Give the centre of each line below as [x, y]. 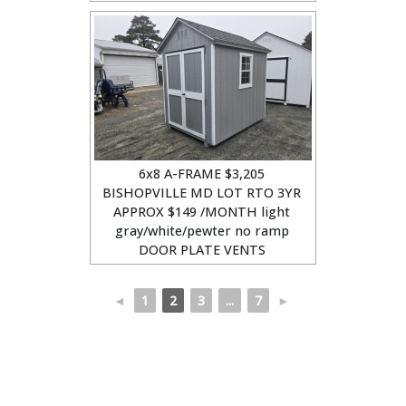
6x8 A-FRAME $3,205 [202, 174]
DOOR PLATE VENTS [202, 250]
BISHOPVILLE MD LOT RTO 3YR [202, 193]
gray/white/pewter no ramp [202, 231]
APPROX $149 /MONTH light [202, 212]
